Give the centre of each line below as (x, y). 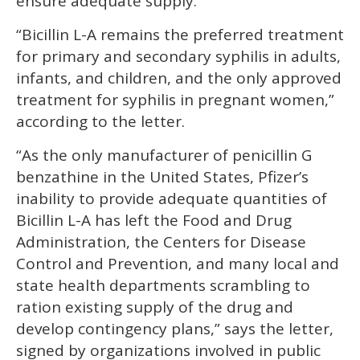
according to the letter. (100, 122)
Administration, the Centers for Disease (161, 242)
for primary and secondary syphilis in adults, (178, 57)
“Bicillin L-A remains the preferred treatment (180, 35)
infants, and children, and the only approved (179, 78)
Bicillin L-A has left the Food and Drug (154, 221)
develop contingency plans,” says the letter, (175, 329)
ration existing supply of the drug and (155, 307)
